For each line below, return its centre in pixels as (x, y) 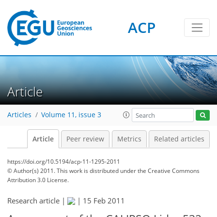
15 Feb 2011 (104, 201)
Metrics (129, 139)
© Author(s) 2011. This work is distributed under (72, 171)
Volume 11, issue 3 (71, 115)
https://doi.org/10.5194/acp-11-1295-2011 (64, 162)
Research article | (37, 201)
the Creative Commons (169, 171)
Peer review (85, 139)
